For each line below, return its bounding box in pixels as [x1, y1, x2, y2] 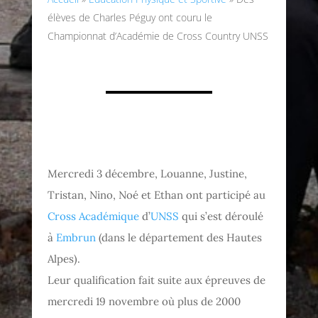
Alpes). [48, 251, 81, 265]
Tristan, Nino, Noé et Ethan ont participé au [48, 187, 266, 202]
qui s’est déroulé [179, 209, 264, 223]
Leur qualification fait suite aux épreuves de [48, 273, 266, 287]
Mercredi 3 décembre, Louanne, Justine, [48, 166, 248, 180]
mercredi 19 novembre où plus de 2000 [48, 294, 241, 308]
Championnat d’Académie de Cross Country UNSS [48, 28, 269, 43]
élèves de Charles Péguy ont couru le [48, 10, 213, 24]
